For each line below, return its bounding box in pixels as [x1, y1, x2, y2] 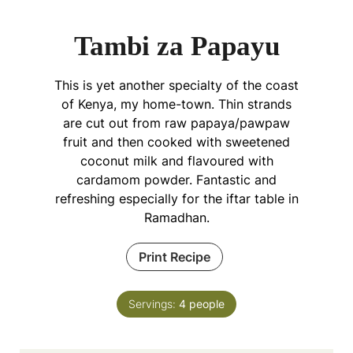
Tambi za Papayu [73, 31, 280, 62]
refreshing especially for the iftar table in [54, 191, 299, 207]
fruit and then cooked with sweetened [63, 134, 290, 150]
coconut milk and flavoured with [80, 153, 273, 169]
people [189, 297, 225, 311]
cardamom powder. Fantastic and [76, 172, 277, 188]
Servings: [128, 297, 179, 311]
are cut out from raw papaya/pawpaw [63, 115, 290, 132]
